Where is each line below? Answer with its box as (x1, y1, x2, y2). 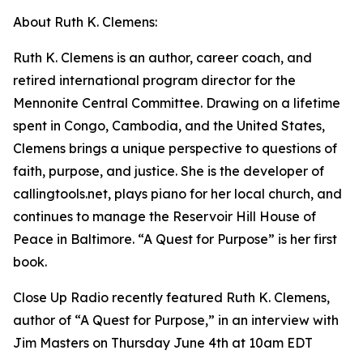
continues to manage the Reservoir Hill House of (13, 208, 316, 224)
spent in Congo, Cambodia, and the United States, (13, 117, 325, 134)
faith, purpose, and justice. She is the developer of (13, 163, 324, 179)
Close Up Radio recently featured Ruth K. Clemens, (13, 289, 330, 305)
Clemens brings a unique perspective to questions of (13, 140, 337, 156)
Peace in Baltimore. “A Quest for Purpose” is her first (13, 231, 337, 247)
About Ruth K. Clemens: (13, 14, 157, 30)
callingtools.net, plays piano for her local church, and (13, 186, 342, 202)
